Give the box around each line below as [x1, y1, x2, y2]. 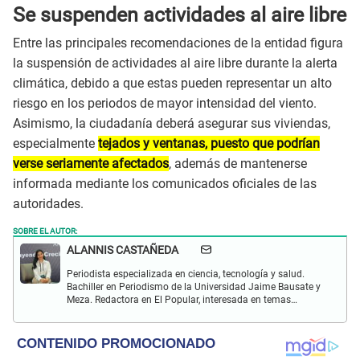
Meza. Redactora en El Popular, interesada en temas [67, 293, 291, 305]
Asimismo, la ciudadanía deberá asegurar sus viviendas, [13, 115, 330, 131]
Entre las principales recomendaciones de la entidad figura [13, 35, 343, 51]
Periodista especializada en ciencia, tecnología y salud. [67, 268, 305, 280]
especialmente [13, 135, 98, 151]
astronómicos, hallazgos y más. [67, 319, 205, 331]
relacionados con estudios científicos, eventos [67, 306, 265, 318]
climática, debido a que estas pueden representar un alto [13, 75, 332, 91]
